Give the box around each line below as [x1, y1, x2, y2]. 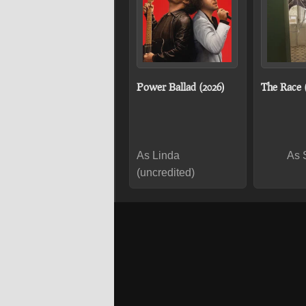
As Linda [137, 150, 180, 161]
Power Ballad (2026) [137, 81, 225, 93]
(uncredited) [137, 167, 195, 178]
